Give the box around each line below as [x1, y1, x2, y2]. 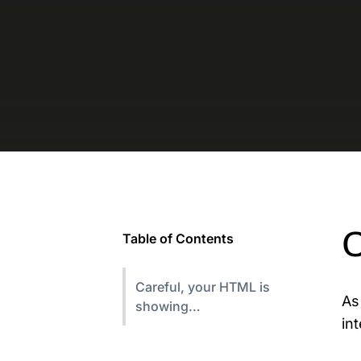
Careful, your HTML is [135, 278, 270, 295]
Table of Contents [122, 230, 234, 247]
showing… [135, 297, 201, 314]
